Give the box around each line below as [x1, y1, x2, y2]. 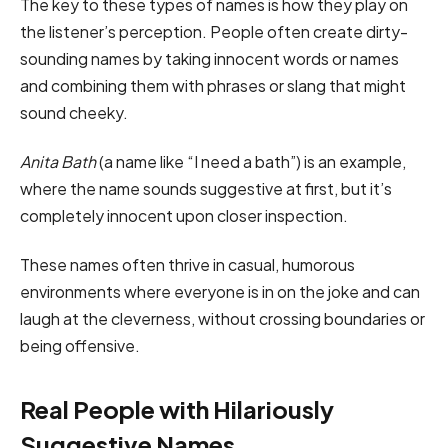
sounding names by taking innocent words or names [20, 47, 399, 69]
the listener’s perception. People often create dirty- [20, 20, 408, 42]
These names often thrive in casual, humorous [20, 254, 355, 276]
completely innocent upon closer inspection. [20, 205, 348, 227]
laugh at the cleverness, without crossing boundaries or [20, 308, 425, 330]
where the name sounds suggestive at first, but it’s [20, 178, 392, 200]
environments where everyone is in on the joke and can [20, 281, 420, 303]
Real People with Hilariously [20, 393, 334, 424]
